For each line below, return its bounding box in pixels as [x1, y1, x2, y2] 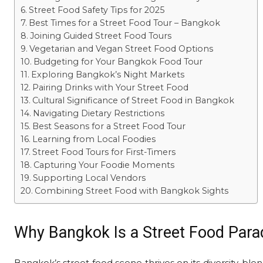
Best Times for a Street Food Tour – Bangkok [28, 18, 220, 29]
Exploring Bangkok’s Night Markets [31, 69, 184, 80]
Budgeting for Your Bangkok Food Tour [33, 56, 203, 68]
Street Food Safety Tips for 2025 [28, 5, 164, 16]
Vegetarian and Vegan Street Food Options [29, 43, 213, 55]
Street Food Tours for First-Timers [32, 147, 176, 158]
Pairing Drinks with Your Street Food [32, 82, 188, 93]
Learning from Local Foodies [32, 134, 156, 145]
